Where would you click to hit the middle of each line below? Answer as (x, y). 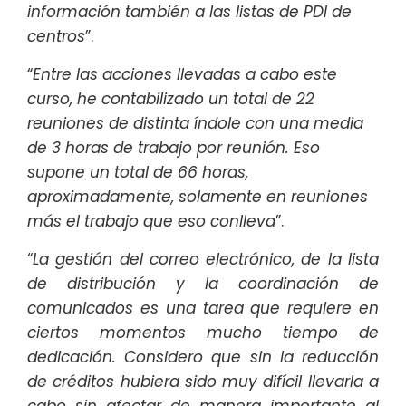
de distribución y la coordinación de (203, 284)
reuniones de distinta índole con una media (195, 124)
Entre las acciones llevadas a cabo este (185, 75)
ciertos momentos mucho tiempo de (203, 333)
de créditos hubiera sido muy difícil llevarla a (203, 382)
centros (56, 37)
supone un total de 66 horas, (138, 173)
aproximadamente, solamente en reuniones (198, 197)
